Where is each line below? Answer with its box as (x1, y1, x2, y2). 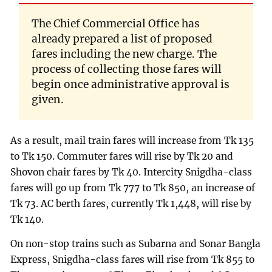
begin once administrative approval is (31, 78, 229, 92)
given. (31, 93, 64, 107)
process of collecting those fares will (31, 63, 222, 76)
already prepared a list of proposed (31, 32, 212, 46)
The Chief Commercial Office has (31, 17, 200, 31)
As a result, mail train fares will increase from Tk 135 (10, 134, 254, 146)
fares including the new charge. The (31, 47, 217, 61)
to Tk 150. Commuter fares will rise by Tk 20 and (10, 150, 234, 162)
